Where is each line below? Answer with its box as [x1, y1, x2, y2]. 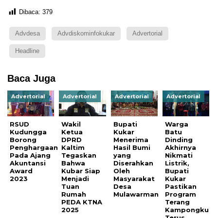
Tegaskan [61, 151, 97, 160]
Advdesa [15, 30, 40, 37]
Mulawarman [113, 190, 159, 199]
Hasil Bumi [113, 144, 150, 152]
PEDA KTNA [61, 198, 103, 206]
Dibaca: [19, 8, 40, 16]
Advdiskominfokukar [57, 30, 115, 37]
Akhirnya [165, 144, 197, 152]
